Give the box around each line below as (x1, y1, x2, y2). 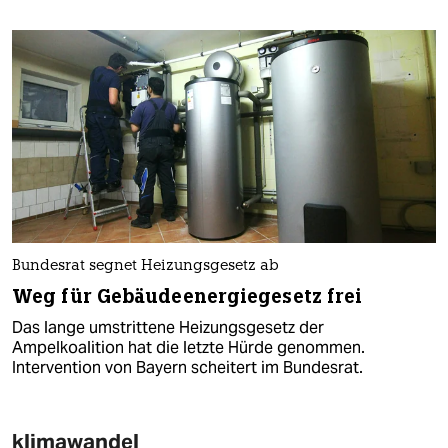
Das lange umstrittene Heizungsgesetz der (12, 316, 324, 338)
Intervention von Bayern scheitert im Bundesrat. (12, 356, 363, 378)
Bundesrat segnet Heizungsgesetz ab (12, 258, 279, 274)
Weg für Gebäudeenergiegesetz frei (12, 283, 363, 309)
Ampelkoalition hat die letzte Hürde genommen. (12, 336, 365, 358)
